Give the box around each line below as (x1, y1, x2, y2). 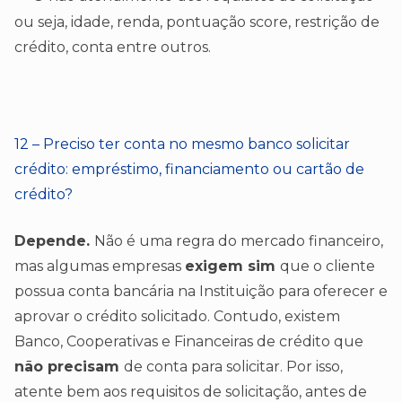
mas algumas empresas (14, 257, 185, 275)
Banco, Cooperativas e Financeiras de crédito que (14, 332, 363, 350)
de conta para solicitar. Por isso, (124, 357, 343, 375)
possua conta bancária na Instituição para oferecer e (14, 282, 388, 300)
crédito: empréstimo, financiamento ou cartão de (14, 160, 364, 178)
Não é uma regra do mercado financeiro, (94, 232, 383, 249)
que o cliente (280, 257, 375, 275)
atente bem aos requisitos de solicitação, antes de (14, 382, 367, 400)
